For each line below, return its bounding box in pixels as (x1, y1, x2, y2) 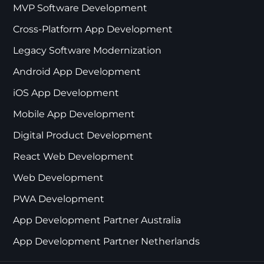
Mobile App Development (13, 108, 136, 120)
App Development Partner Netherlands (13, 235, 200, 247)
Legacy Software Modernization (13, 44, 162, 56)
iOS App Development (13, 87, 120, 98)
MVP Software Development (13, 2, 148, 14)
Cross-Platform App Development (13, 23, 173, 35)
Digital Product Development (13, 129, 153, 141)
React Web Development (13, 150, 134, 162)
